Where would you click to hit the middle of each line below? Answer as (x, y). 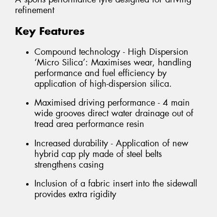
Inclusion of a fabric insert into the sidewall (116, 184)
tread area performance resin (89, 124)
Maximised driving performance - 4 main (112, 103)
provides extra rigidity (75, 194)
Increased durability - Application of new (111, 143)
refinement (35, 10)
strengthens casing (69, 164)
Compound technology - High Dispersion (111, 52)
